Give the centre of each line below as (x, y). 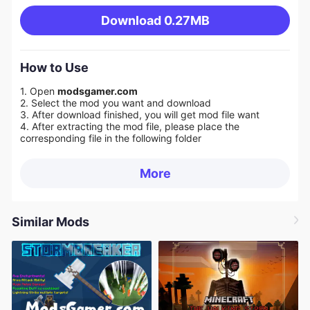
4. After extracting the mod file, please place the (129, 127)
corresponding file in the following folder (110, 138)
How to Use (54, 68)
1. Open (38, 91)
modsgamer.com (98, 91)
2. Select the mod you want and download (117, 103)
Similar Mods (50, 221)
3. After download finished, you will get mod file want (139, 115)
